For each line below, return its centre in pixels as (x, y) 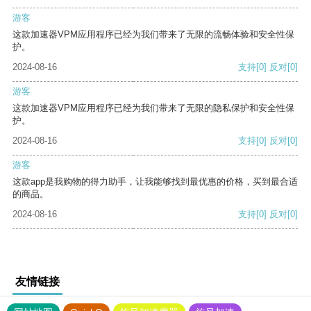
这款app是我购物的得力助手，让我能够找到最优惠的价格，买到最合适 (155, 182)
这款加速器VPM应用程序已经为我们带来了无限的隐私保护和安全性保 (153, 108)
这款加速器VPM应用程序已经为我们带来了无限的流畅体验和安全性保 (153, 35)
